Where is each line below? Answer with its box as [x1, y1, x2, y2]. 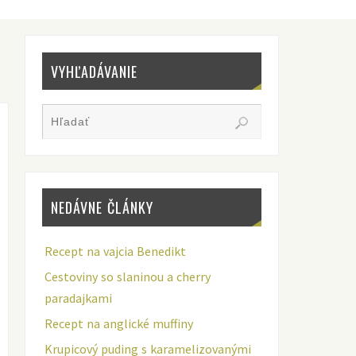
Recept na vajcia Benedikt [44, 242, 186, 259]
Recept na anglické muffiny [44, 315, 193, 331]
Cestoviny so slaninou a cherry [44, 268, 211, 284]
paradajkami [44, 289, 112, 306]
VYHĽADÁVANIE [50, 60, 137, 82]
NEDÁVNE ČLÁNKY [50, 197, 153, 219]
